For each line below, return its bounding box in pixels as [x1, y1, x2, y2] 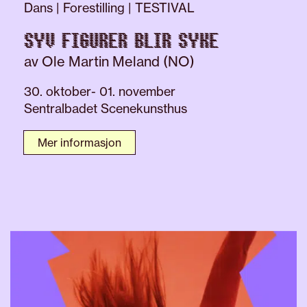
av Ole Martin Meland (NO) [24, 53, 195, 71]
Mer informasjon [38, 136, 121, 150]
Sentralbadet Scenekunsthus [24, 101, 187, 116]
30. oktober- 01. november [24, 84, 175, 99]
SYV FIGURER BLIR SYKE [24, 32, 219, 53]
